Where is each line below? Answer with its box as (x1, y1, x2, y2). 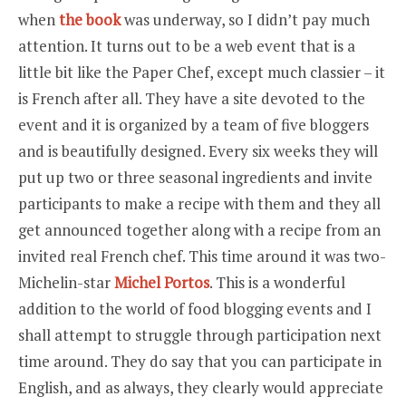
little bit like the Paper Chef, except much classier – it (18, 62, 385, 82)
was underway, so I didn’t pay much (121, 9, 370, 30)
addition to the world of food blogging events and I (18, 298, 372, 319)
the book (59, 9, 121, 30)
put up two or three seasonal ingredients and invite (18, 167, 372, 188)
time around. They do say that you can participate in (18, 351, 382, 372)
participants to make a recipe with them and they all (18, 193, 381, 214)
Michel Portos (114, 272, 209, 293)
